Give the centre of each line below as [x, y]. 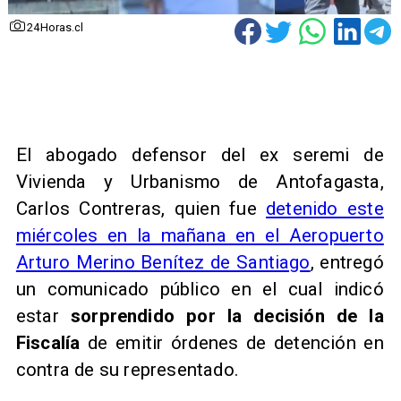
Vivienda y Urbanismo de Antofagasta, [200, 181]
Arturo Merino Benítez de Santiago [163, 262]
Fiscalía [48, 342]
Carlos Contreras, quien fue [141, 208]
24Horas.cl [55, 28]
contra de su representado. [127, 369]
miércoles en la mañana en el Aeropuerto [200, 235]
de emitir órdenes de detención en [232, 342]
